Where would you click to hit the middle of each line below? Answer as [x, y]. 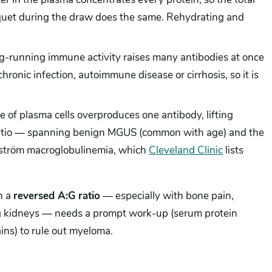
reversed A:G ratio [57, 196]
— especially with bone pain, [167, 196]
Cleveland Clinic [186, 150]
